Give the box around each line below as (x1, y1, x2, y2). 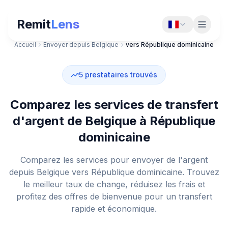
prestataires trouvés (85, 70, 157, 79)
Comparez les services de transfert (10, 97, 218, 112)
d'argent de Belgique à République (13, 113, 215, 128)
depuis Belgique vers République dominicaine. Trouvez (9, 167, 219, 177)
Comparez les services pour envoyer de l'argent (20, 155, 208, 165)
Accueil (14, 41, 36, 48)
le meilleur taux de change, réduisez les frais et (23, 179, 205, 189)
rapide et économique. (71, 204, 157, 214)
